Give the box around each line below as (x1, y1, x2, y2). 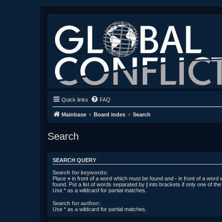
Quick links (61, 97, 88, 103)
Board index (94, 111, 125, 117)
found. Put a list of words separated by (53, 181, 146, 187)
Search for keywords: (53, 169, 108, 175)
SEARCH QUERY (53, 157, 96, 164)
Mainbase (61, 111, 86, 117)
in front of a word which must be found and (70, 175, 175, 181)
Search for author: (53, 200, 100, 206)
